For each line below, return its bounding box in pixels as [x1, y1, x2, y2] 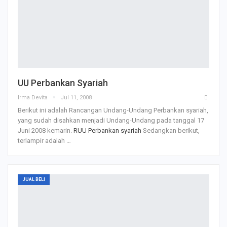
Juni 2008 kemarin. [18, 126, 73, 134]
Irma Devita [18, 94, 49, 101]
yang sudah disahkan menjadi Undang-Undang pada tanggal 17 [18, 116, 204, 124]
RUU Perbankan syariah [73, 126, 141, 134]
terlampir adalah [18, 136, 66, 144]
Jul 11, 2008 [60, 94, 92, 101]
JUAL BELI [22, 176, 45, 182]
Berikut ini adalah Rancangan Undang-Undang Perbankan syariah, [18, 106, 208, 114]
